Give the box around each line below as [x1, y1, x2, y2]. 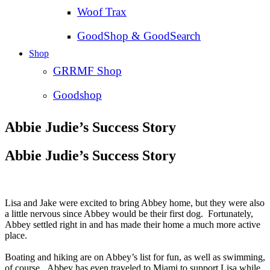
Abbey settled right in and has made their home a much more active [5, 219, 260, 230]
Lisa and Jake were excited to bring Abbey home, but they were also [5, 198, 265, 209]
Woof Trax [77, 5, 127, 19]
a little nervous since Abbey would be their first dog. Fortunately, [5, 209, 253, 219]
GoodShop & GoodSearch [77, 30, 201, 43]
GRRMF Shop [53, 64, 122, 78]
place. [5, 230, 32, 241]
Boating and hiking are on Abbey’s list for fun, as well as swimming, [5, 252, 265, 263]
